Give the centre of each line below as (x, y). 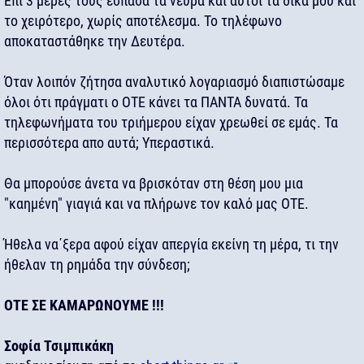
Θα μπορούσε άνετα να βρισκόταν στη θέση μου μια (154, 183)
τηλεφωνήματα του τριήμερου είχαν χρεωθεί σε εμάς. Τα (171, 122)
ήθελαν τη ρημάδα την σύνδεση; (97, 264)
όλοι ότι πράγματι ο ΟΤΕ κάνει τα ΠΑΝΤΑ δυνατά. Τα (156, 102)
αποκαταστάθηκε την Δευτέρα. (95, 41)
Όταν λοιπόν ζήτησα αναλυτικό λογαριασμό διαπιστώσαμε (174, 82)
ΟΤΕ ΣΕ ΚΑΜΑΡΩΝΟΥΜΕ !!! (84, 305)
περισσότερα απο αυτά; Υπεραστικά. (109, 143)
